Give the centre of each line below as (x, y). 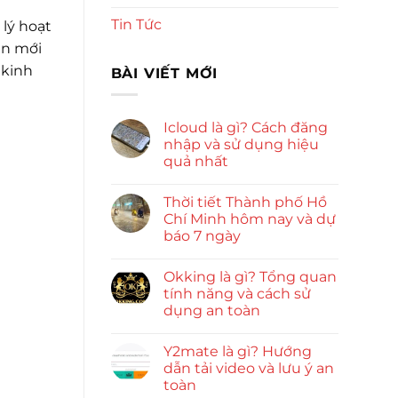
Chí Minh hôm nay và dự (249, 219)
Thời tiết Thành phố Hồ (245, 203)
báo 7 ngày (202, 236)
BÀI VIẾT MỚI (164, 73)
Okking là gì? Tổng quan (250, 277)
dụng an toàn (211, 311)
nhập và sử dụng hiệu (241, 145)
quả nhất (195, 162)
